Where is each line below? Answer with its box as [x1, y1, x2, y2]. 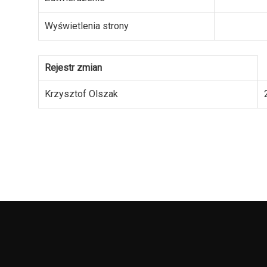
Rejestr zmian [45, 62, 102, 74]
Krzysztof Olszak [45, 88, 118, 100]
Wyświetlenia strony [45, 20, 129, 32]
